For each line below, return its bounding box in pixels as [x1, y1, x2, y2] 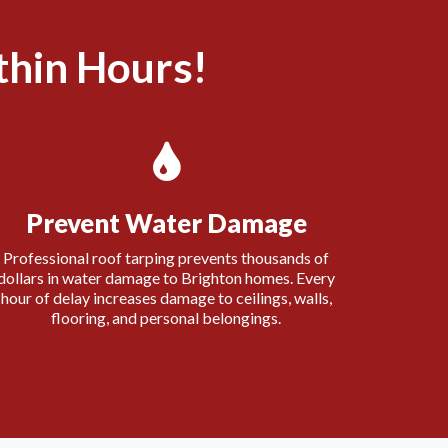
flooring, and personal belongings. [51, 308, 281, 327]
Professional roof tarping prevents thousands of [3, 248, 329, 267]
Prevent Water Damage [25, 207, 307, 239]
